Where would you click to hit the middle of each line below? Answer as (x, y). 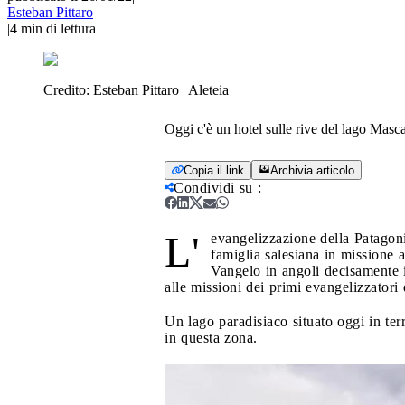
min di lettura (58, 28)
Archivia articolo (312, 170)
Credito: (68, 89)
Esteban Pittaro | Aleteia (161, 89)
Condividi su (213, 187)
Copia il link (214, 170)
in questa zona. (211, 337)
